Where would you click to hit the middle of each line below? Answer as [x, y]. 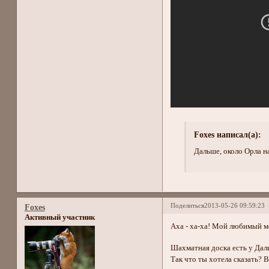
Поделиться [188, 206]
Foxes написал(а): [227, 134]
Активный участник [59, 217]
